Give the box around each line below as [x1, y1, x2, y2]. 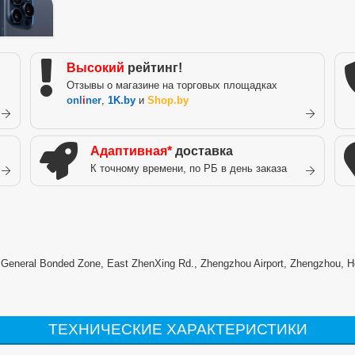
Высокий [67, 60, 124, 74]
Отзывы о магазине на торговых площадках [67, 78, 277, 91]
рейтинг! [124, 60, 182, 74]
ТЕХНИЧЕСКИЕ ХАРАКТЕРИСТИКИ [48, 321, 307, 338]
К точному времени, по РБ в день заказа [90, 162, 287, 174]
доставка [172, 143, 233, 158]
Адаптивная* [90, 143, 172, 158]
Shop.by [147, 94, 189, 106]
